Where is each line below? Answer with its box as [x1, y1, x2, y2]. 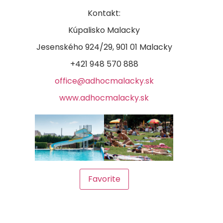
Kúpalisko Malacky [68, 24, 140, 36]
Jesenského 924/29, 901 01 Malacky [36, 41, 172, 53]
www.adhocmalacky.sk [59, 92, 149, 104]
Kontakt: [88, 7, 120, 19]
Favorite [88, 173, 120, 185]
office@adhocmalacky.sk [54, 75, 154, 87]
